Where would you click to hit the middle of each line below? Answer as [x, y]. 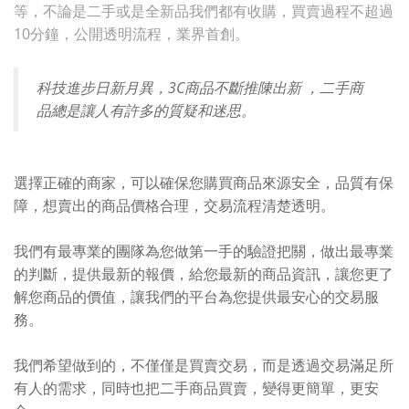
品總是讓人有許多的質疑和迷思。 [146, 110]
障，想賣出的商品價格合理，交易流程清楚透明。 [174, 205]
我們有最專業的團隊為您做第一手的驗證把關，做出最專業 [204, 251]
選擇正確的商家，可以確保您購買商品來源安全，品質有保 [204, 183]
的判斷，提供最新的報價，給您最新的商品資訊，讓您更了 [204, 274]
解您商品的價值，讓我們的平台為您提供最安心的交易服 [196, 297]
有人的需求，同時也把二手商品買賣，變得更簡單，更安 [196, 388]
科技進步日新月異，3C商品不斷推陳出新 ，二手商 [200, 88]
